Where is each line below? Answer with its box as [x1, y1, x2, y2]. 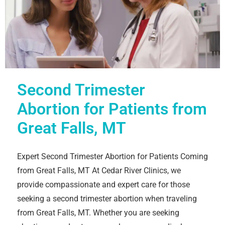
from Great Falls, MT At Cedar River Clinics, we [17, 165, 181, 175]
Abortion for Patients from [17, 99, 207, 119]
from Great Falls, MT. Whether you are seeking [17, 207, 179, 217]
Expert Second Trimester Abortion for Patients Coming [17, 151, 208, 161]
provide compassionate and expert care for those [17, 179, 190, 189]
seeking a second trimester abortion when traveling [17, 193, 197, 203]
